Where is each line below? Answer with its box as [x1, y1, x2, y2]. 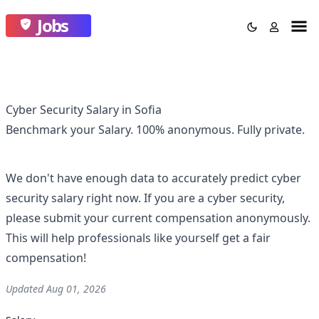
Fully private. [237, 122, 305, 137]
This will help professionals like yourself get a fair [6, 230, 271, 246]
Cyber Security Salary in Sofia [6, 102, 162, 117]
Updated [6, 282, 46, 296]
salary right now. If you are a [48, 190, 207, 206]
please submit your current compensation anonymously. [6, 210, 310, 226]
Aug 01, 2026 [46, 282, 106, 296]
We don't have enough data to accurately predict [6, 170, 271, 186]
